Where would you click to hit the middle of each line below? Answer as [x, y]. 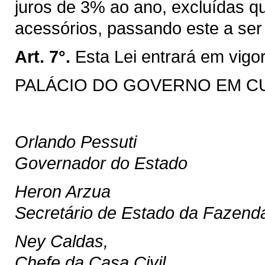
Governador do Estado [101, 163]
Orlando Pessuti [76, 142]
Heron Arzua [63, 191]
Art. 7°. [43, 56]
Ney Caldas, [62, 241]
